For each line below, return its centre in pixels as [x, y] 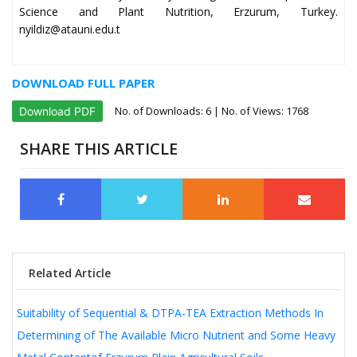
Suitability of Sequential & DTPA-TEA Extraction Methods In [170, 313]
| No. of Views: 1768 [260, 111]
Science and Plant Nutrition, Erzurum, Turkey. [178, 12]
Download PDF [57, 112]
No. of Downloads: [160, 111]
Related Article [70, 273]
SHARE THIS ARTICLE [99, 149]
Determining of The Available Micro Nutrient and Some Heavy [176, 335]
